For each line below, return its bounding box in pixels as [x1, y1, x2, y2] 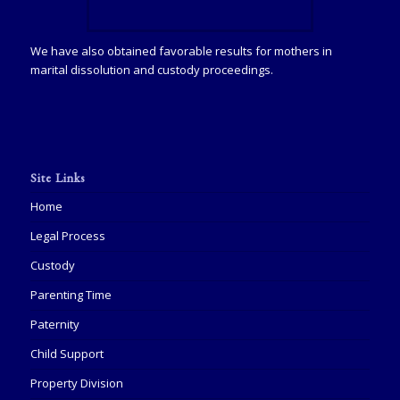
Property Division [29, 374, 123, 391]
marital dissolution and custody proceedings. [29, 61, 273, 78]
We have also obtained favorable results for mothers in [29, 42, 332, 59]
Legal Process [29, 227, 105, 244]
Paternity [29, 315, 79, 332]
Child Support [29, 345, 104, 362]
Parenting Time [29, 286, 112, 303]
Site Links [29, 169, 85, 186]
